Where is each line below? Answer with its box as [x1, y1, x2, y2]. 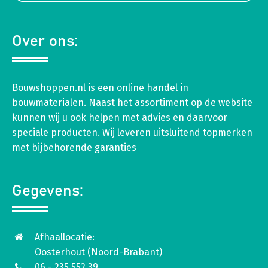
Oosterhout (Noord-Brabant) [35, 246, 162, 258]
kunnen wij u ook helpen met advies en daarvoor [12, 111, 227, 123]
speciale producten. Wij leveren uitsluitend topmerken [12, 126, 252, 138]
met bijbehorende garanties [12, 141, 136, 153]
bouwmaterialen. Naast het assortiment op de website [12, 96, 252, 108]
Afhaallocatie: [35, 231, 95, 243]
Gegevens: [12, 182, 83, 199]
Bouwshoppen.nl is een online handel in [12, 81, 188, 93]
